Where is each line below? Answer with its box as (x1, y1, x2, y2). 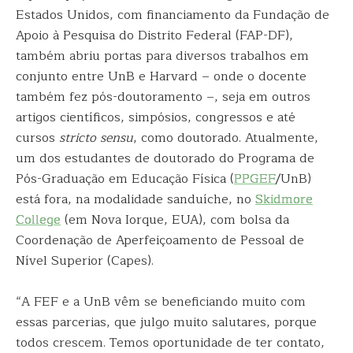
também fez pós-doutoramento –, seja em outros (16, 87, 310, 107)
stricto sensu (59, 128, 133, 148)
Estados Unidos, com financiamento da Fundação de (16, 5, 329, 25)
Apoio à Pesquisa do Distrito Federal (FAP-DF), (16, 25, 293, 46)
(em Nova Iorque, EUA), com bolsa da (61, 210, 289, 230)
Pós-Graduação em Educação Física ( (16, 169, 234, 189)
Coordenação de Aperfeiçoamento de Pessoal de (16, 230, 304, 251)
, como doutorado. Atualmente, (133, 128, 318, 148)
